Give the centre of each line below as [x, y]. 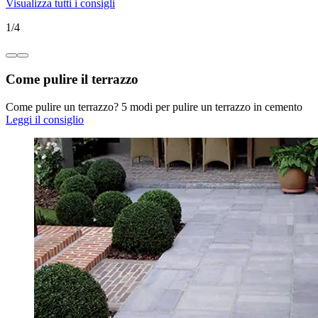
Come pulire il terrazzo [72, 79]
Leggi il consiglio [45, 119]
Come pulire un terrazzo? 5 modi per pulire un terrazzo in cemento [154, 106]
